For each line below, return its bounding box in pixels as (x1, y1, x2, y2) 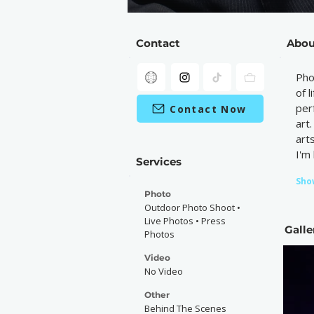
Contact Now (170, 102, 247, 116)
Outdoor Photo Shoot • (144, 201, 240, 214)
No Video (144, 265, 183, 278)
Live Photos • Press (144, 214, 226, 227)
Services (136, 155, 182, 168)
